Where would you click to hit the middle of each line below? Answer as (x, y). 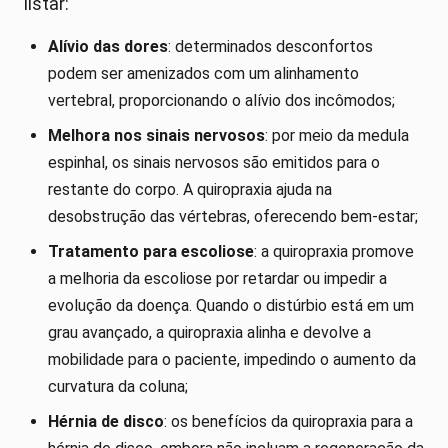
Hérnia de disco (106, 422)
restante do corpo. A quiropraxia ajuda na (190, 190)
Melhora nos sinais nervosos (156, 136)
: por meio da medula (337, 136)
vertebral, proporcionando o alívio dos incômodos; (221, 101)
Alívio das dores (108, 47)
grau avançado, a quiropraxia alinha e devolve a (209, 333)
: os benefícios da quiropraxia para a (288, 422)
